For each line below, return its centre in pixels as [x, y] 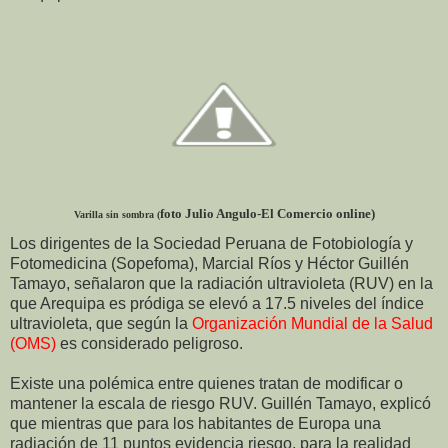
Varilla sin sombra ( [116, 214]
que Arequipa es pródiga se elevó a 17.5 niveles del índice [217, 303]
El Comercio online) [317, 213]
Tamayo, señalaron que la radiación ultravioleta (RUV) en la [221, 283]
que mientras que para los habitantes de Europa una [195, 423]
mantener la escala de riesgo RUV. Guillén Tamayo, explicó [220, 403]
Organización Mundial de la [291, 323]
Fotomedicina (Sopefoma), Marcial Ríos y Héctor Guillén [209, 263]
